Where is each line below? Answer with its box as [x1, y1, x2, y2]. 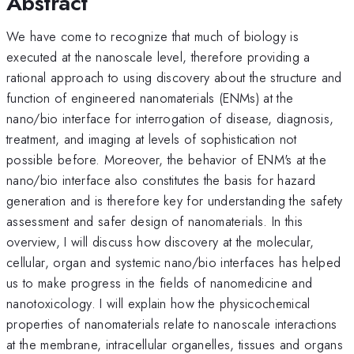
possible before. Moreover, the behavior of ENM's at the [6, 149, 327, 169]
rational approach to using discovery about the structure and [6, 67, 342, 87]
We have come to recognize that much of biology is [6, 26, 299, 46]
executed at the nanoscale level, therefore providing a [6, 47, 311, 66]
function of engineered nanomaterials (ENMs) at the [6, 88, 294, 107]
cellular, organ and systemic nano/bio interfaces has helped [6, 252, 341, 272]
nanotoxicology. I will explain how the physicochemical [6, 293, 311, 313]
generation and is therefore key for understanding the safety [6, 190, 343, 210]
